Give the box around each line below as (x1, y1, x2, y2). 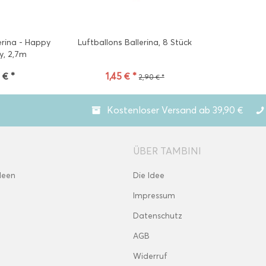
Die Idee (133, 170, 164, 180)
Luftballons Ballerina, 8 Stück (78, 37, 192, 47)
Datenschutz (133, 211, 182, 221)
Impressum (133, 191, 175, 201)
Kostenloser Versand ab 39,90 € (107, 104, 243, 116)
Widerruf (133, 251, 167, 261)
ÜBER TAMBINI (133, 145, 201, 157)
